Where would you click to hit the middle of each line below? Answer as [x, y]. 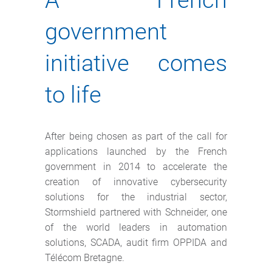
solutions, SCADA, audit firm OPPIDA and [136, 243]
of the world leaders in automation [136, 227]
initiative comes [136, 63]
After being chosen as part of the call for [136, 136]
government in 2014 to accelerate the [136, 167]
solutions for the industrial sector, [136, 197]
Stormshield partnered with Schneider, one [136, 212]
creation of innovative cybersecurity [136, 182]
